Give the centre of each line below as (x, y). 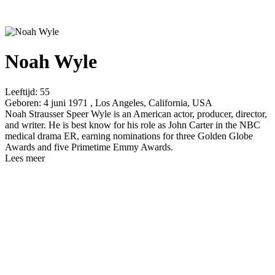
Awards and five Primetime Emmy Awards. (89, 147)
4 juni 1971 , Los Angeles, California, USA (127, 103)
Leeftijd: (21, 91)
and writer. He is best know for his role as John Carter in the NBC (133, 125)
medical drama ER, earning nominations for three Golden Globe (129, 136)
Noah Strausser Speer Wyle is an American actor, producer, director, (136, 114)
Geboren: (23, 103)
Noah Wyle (51, 62)
